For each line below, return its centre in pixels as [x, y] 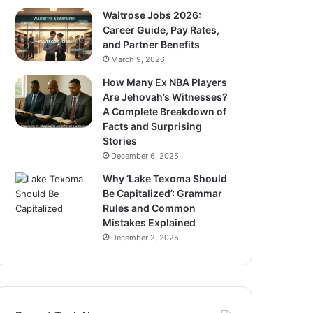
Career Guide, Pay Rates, [161, 30]
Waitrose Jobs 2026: [152, 15]
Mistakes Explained [150, 223]
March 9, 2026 [138, 59]
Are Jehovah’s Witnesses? [166, 97]
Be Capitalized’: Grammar [163, 193]
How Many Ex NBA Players [165, 82]
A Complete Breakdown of [165, 111]
